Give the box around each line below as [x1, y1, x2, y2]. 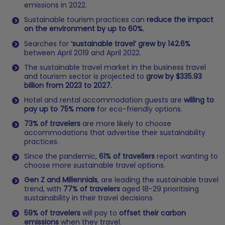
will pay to [80, 207, 119, 218]
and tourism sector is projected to [24, 71, 146, 81]
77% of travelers [61, 184, 120, 194]
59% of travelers [24, 207, 80, 218]
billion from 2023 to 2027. [24, 80, 112, 90]
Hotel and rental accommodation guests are [24, 94, 184, 105]
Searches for [24, 38, 71, 49]
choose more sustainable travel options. [24, 160, 165, 171]
